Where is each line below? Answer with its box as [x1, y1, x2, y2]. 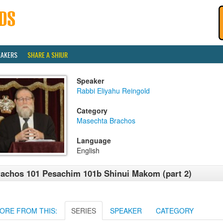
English [77, 145, 100, 155]
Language [77, 135, 111, 145]
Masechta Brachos [77, 115, 135, 125]
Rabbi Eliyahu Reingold [77, 86, 150, 96]
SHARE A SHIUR [27, 49, 68, 60]
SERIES [71, 206, 96, 216]
